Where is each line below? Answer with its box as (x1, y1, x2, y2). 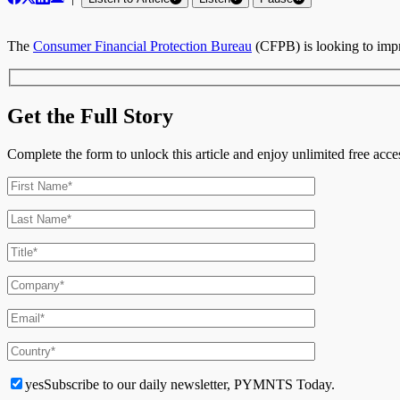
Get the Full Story (7, 104, 173, 128)
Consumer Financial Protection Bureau (33, 38, 252, 54)
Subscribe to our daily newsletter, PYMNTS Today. (44, 376, 335, 392)
